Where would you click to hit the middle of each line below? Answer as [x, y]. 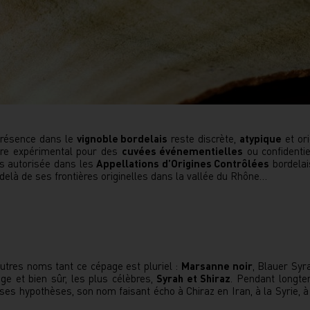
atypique [261, 138]
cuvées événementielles [182, 151]
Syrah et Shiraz [194, 278]
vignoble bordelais [122, 138]
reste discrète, [204, 138]
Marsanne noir [217, 266]
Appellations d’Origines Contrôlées [183, 163]
